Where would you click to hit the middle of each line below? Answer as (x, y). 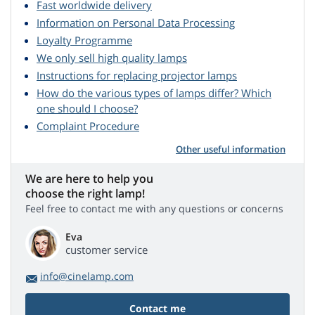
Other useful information (231, 149)
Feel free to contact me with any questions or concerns (154, 209)
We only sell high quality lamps (112, 58)
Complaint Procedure (88, 126)
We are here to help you (89, 179)
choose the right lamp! (85, 194)
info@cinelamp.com (87, 276)
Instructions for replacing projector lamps (137, 76)
